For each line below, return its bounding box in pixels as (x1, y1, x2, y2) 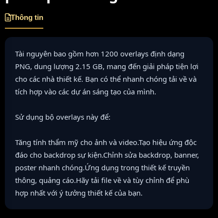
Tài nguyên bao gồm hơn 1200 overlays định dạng (15, 48, 184, 58)
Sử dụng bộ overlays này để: (15, 111, 110, 122)
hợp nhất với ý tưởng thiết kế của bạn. (15, 187, 143, 198)
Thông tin (11, 13, 43, 21)
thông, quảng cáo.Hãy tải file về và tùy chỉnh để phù (15, 175, 189, 185)
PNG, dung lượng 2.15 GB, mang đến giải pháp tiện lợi (15, 61, 199, 71)
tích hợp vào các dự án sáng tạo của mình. (15, 86, 156, 96)
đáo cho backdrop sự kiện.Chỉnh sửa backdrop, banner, (15, 149, 199, 160)
